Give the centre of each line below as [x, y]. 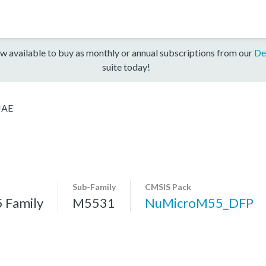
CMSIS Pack [168, 186]
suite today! [126, 66]
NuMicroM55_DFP [199, 202]
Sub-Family [94, 186]
